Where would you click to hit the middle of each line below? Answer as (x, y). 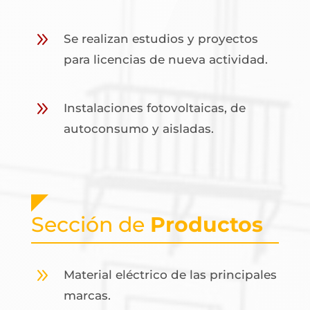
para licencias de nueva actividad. (165, 60)
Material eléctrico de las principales (170, 275)
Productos (206, 225)
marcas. (87, 295)
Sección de (90, 225)
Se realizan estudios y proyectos (161, 39)
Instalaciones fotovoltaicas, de (154, 108)
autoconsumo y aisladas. (138, 129)
